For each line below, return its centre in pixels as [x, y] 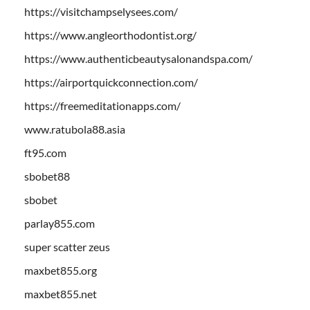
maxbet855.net [61, 293]
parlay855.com [60, 223]
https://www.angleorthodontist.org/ [110, 35]
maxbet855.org [61, 270]
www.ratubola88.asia [75, 129]
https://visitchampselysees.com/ [101, 11]
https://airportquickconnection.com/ [111, 82]
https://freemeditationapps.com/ [102, 105]
